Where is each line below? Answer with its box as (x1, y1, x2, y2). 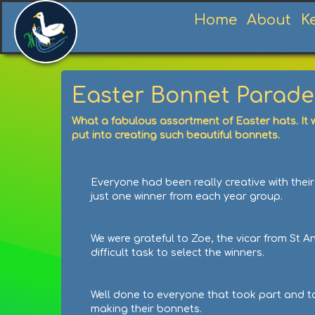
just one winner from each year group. (91, 191, 283, 202)
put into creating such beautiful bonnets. (72, 130, 280, 141)
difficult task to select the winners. (91, 247, 264, 258)
